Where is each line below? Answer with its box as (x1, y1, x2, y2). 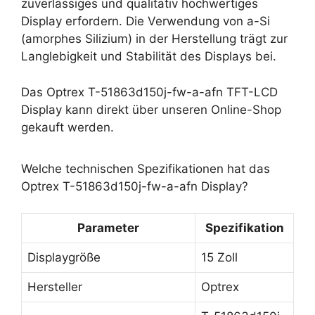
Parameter (77, 221, 139, 235)
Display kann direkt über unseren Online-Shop (21, 102, 281, 117)
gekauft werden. (21, 120, 114, 134)
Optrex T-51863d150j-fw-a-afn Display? (21, 179, 248, 193)
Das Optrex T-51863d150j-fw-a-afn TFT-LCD (21, 84, 278, 99)
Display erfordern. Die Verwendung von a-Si (21, 14, 270, 28)
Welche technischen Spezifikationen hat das (21, 161, 270, 176)
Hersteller (27, 280, 82, 294)
